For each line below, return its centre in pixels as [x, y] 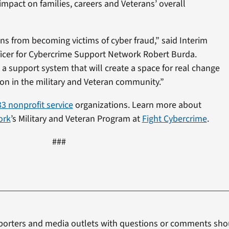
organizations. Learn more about [137, 105]
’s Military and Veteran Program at [76, 119]
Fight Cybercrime [174, 119]
